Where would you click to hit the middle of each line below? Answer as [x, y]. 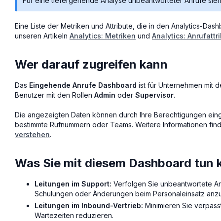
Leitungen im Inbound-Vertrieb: [89, 206]
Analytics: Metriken [103, 36]
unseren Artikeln [42, 36]
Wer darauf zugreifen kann [91, 64]
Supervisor [154, 95]
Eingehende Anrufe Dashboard [83, 85]
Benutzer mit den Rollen [55, 95]
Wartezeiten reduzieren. [74, 216]
